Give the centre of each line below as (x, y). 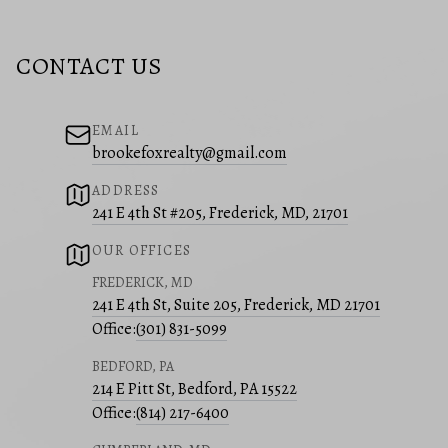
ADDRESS (126, 191)
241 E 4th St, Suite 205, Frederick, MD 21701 (236, 305)
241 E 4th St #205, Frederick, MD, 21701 (220, 213)
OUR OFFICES (142, 251)
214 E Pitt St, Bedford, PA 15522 (194, 389)
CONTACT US (89, 66)
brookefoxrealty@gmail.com (189, 153)
